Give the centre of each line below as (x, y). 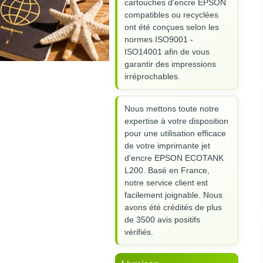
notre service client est (166, 182)
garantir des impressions (170, 64)
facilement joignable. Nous (173, 195)
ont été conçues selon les (172, 27)
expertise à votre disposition (176, 121)
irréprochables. (152, 76)
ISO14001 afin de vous (167, 51)
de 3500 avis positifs (162, 219)
